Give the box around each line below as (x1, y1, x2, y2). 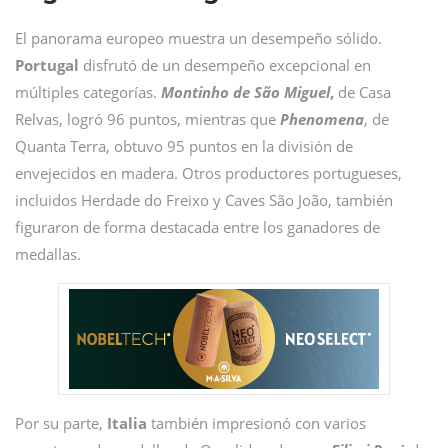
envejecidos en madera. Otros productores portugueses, (15, 163, 402, 183)
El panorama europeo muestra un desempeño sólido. (15, 28, 382, 48)
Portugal (15, 55, 79, 75)
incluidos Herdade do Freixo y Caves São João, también (15, 190, 393, 210)
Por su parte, (15, 413, 107, 433)
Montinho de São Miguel (161, 82, 330, 102)
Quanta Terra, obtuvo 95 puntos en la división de (15, 136, 353, 156)
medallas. (15, 244, 81, 264)
